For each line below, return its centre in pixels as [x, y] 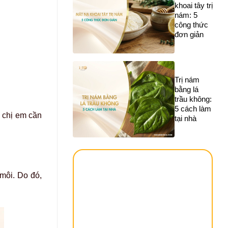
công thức [191, 25]
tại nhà [186, 119]
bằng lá [187, 90]
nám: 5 [186, 15]
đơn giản [189, 35]
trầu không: [193, 99]
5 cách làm [193, 109]
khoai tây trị [194, 6]
